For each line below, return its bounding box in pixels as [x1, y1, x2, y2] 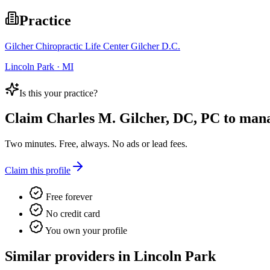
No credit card [43, 209, 100, 219]
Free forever [43, 192, 92, 202]
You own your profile [43, 225, 127, 236]
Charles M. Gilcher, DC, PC [46, 110, 220, 127]
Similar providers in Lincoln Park [5, 248, 216, 265]
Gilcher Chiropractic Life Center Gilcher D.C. [5, 40, 180, 51]
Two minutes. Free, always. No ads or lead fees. [5, 139, 187, 149]
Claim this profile [5, 165, 71, 176]
